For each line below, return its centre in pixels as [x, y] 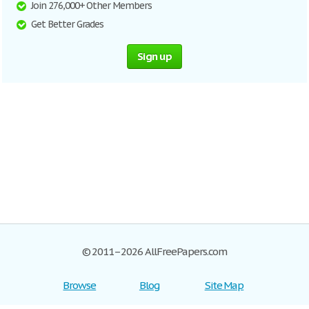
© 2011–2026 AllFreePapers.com [154, 251]
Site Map [224, 285]
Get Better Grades [68, 24]
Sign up [154, 56]
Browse [80, 285]
